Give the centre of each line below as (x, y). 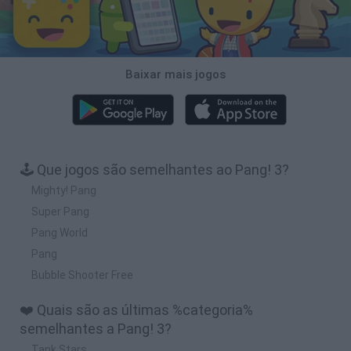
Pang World (60, 232)
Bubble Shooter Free (82, 275)
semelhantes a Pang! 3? (96, 328)
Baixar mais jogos (175, 74)
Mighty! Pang (64, 190)
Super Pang (60, 211)
